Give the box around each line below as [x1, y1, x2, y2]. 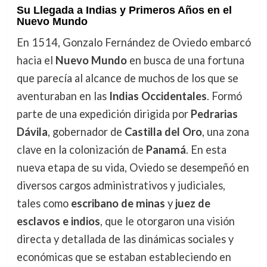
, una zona [201, 125, 249, 139]
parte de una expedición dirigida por [16, 107, 191, 121]
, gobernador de [47, 125, 125, 139]
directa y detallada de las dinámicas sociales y [16, 232, 234, 246]
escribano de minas [70, 197, 165, 210]
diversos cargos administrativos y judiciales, [16, 179, 225, 193]
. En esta [185, 143, 226, 157]
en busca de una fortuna [126, 54, 244, 67]
